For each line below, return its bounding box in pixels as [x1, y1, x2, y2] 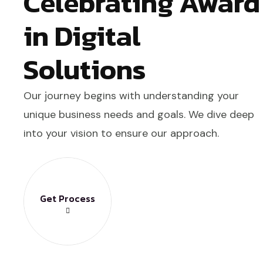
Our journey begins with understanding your [23, 89, 239, 103]
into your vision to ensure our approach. [23, 126, 219, 140]
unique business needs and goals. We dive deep [23, 107, 254, 122]
